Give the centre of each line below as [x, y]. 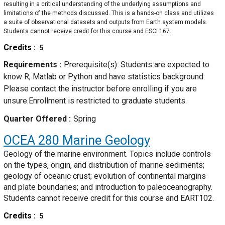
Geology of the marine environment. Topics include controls [107, 154]
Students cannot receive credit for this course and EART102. [109, 198]
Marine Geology [105, 140]
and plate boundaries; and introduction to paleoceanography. [108, 187]
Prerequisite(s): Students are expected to [137, 65]
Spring [85, 119]
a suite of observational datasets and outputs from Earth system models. [105, 22]
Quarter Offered [36, 119]
